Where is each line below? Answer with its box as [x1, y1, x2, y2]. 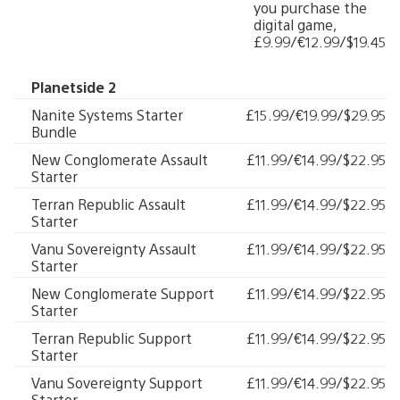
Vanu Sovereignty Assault [31, 239, 196, 258]
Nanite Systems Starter [31, 105, 183, 124]
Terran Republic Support [31, 329, 192, 347]
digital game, [254, 15, 337, 34]
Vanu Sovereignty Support [31, 373, 203, 392]
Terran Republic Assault [31, 195, 186, 213]
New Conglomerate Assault [31, 150, 208, 169]
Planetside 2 [31, 78, 116, 96]
